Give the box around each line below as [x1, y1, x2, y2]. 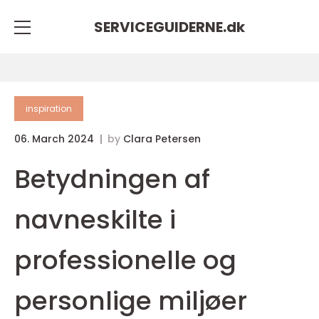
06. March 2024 [14, 132, 97, 146]
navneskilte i [14, 202, 176, 238]
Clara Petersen [123, 132, 201, 146]
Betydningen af [14, 161, 210, 197]
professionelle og [14, 242, 236, 278]
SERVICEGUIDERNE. [94, 16, 226, 37]
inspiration [26, 103, 72, 115]
